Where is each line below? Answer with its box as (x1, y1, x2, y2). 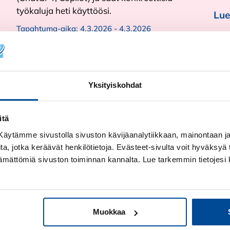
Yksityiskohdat (88, 80, 142, 89)
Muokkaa (93, 207, 126, 217)
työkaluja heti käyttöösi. (16, 5, 113, 16)
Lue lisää (16, 48, 58, 61)
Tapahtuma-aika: (16, 23, 80, 33)
